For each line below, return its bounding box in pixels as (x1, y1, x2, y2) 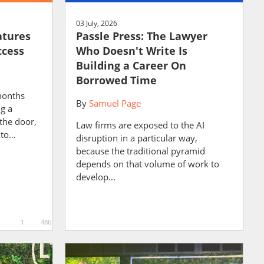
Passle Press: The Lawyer (75, 28, 207, 43)
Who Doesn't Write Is (75, 43, 187, 58)
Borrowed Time (75, 72, 157, 87)
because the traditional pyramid (75, 144, 205, 157)
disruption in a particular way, (75, 131, 197, 144)
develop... (75, 170, 115, 183)
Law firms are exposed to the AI (75, 118, 204, 131)
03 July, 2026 (75, 18, 117, 28)
